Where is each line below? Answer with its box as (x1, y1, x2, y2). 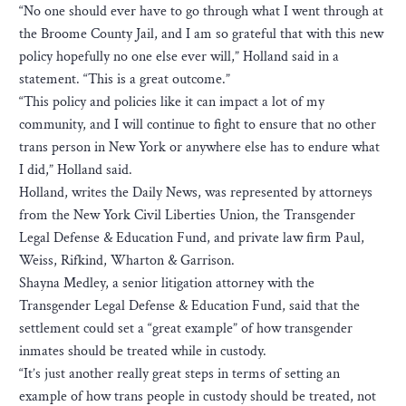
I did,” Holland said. (19, 159, 132, 179)
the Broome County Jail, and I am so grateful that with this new (19, 24, 383, 43)
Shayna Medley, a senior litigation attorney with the (19, 273, 314, 293)
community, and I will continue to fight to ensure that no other (19, 114, 376, 134)
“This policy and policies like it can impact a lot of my (19, 92, 324, 111)
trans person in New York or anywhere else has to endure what (19, 137, 380, 157)
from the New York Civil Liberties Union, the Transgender (19, 205, 355, 225)
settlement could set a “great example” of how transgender (19, 318, 353, 338)
